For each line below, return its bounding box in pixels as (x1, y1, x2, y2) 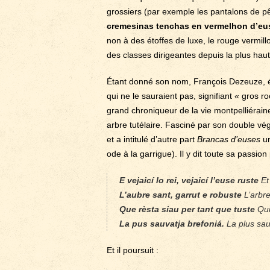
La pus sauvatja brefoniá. (119, 219, 224, 228)
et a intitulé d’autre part (107, 134, 197, 144)
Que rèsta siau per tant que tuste (119, 204, 255, 214)
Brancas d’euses (197, 134, 260, 144)
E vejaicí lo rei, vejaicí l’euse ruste (119, 175, 259, 185)
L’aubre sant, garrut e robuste (119, 190, 242, 199)
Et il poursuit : (107, 245, 159, 255)
